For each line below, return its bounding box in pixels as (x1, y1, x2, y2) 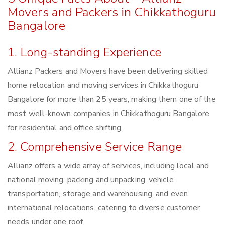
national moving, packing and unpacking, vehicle (8, 174, 174, 186)
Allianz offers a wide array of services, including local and (8, 160, 209, 172)
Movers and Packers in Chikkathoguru (8, 4, 216, 21)
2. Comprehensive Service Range (8, 139, 182, 155)
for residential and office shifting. (8, 122, 123, 134)
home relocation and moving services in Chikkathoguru (8, 80, 199, 91)
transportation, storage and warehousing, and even (8, 188, 188, 200)
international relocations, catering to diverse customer (8, 202, 200, 214)
